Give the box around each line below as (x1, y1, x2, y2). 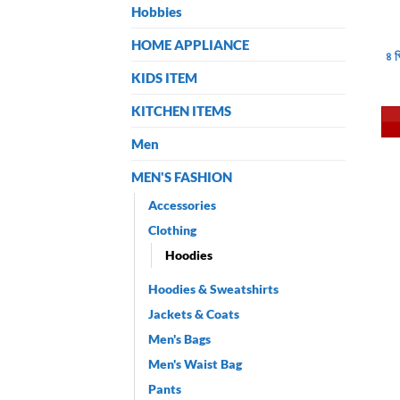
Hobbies (131, 3, 182, 20)
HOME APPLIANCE (131, 36, 249, 53)
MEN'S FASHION (131, 168, 232, 185)
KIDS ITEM (131, 69, 197, 86)
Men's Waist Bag (148, 355, 242, 371)
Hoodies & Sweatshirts (148, 280, 279, 296)
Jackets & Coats (148, 305, 239, 321)
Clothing (148, 221, 196, 237)
